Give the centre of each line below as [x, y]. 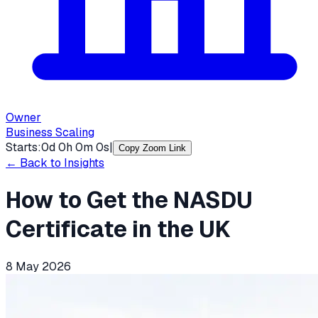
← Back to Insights [55, 163]
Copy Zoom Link [152, 148]
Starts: [23, 147]
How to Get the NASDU [129, 200]
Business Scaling [50, 132]
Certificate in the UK [118, 229]
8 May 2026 [38, 266]
